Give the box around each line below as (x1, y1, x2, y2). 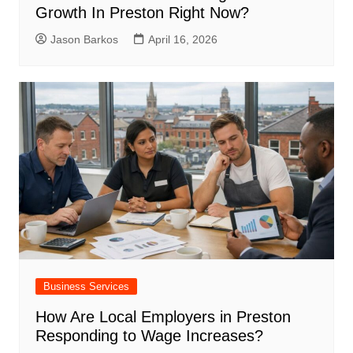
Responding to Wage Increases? (35, 326, 263, 344)
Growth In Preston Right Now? (35, 3, 249, 21)
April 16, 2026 (147, 32, 217, 46)
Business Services (43, 280, 129, 292)
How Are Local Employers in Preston (35, 307, 291, 325)
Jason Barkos (50, 32, 118, 46)
